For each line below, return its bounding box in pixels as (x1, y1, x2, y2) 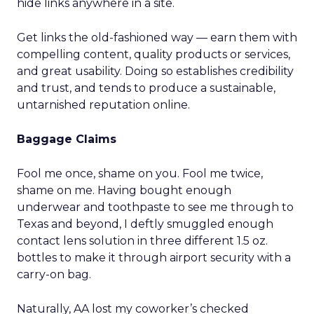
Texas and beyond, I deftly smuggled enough (17, 217, 273, 231)
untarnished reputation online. (17, 98, 190, 111)
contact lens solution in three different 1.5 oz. (17, 234, 268, 247)
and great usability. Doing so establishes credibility (17, 64, 294, 78)
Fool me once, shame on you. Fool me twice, (17, 167, 263, 180)
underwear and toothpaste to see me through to (17, 200, 294, 214)
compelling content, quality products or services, (17, 48, 290, 61)
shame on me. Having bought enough (17, 184, 231, 197)
